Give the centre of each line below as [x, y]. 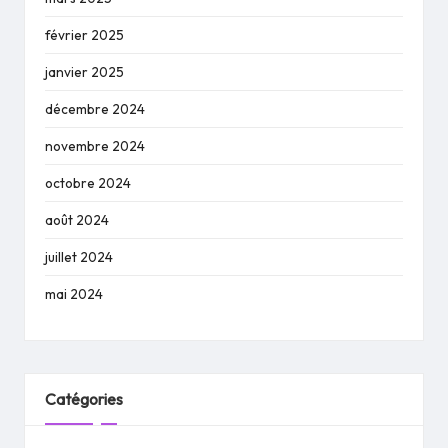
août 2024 [77, 219]
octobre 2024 [88, 182]
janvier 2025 [84, 71]
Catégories [84, 398]
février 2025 [84, 34]
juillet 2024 [79, 256]
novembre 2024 [95, 145]
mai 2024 [74, 293]
